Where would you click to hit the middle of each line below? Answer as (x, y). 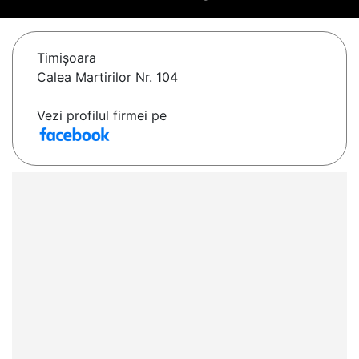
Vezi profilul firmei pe (102, 116)
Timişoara (67, 58)
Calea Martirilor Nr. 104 (107, 77)
